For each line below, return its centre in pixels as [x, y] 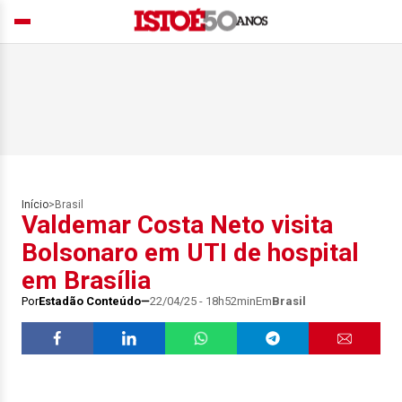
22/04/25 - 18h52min [203, 301]
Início [35, 205]
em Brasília [86, 280]
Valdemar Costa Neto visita [177, 225]
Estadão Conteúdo [90, 301]
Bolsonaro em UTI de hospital [190, 253]
